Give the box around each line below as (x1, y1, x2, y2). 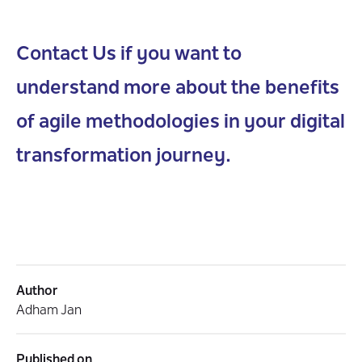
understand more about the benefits (16, 79, 339, 99)
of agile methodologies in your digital (16, 113, 345, 133)
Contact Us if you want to (16, 45, 242, 65)
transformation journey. (16, 147, 231, 166)
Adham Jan (16, 305, 82, 318)
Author (16, 285, 57, 298)
